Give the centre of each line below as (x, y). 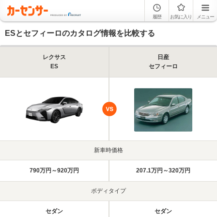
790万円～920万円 (54, 170)
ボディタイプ (108, 191)
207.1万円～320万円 (163, 170)
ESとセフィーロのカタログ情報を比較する (80, 33)
